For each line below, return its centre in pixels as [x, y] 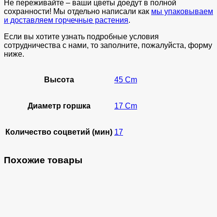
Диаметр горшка [59, 106]
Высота [59, 80]
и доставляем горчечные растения [66, 20]
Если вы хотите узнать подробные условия [81, 37]
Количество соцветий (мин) [59, 132]
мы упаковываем [182, 12]
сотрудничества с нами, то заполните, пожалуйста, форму [108, 46]
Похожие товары [43, 160]
